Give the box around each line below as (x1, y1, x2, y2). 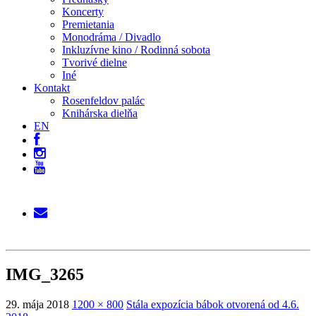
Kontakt (34, 82, 70, 94)
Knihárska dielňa (62, 107, 138, 119)
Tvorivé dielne (62, 56, 127, 68)
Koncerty (62, 6, 104, 18)
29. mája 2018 (6, 298, 69, 310)
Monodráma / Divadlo (62, 31, 161, 43)
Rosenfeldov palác (62, 95, 145, 107)
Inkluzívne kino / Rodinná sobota (62, 44, 210, 56)
